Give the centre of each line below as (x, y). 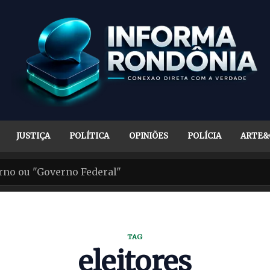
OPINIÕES (148, 136)
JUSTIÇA (33, 136)
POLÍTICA (89, 136)
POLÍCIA (204, 136)
